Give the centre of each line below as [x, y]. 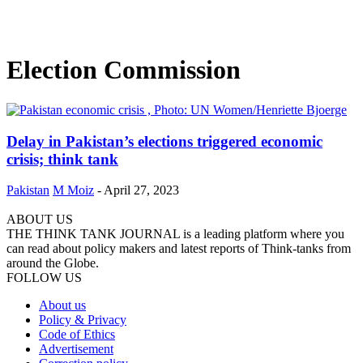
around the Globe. [53, 263]
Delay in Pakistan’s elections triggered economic [164, 141]
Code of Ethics [77, 335]
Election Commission [124, 70]
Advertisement [76, 349]
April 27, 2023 [141, 190]
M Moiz [73, 190]
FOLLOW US [44, 278]
